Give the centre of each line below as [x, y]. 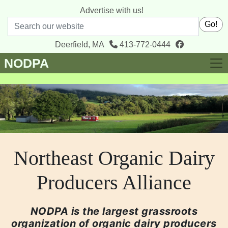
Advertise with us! [111, 10]
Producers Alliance [114, 182]
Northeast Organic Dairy [114, 158]
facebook [199, 44]
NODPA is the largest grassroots [114, 211]
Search [127, 22]
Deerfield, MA [79, 45]
